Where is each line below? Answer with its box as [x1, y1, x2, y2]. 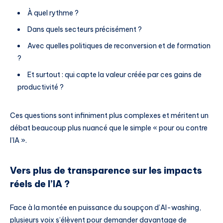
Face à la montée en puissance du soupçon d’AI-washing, [10, 203, 201, 212]
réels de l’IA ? [10, 178, 70, 190]
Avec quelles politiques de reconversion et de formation [27, 41, 211, 50]
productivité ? [17, 82, 64, 92]
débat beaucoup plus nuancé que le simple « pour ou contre [10, 123, 208, 132]
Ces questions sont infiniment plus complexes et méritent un [10, 111, 209, 120]
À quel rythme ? [27, 8, 79, 17]
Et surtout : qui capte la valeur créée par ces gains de [27, 70, 202, 79]
